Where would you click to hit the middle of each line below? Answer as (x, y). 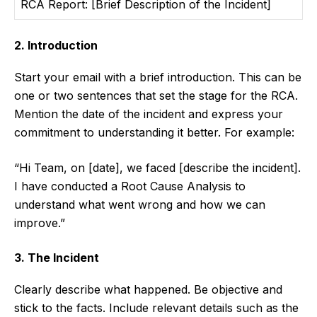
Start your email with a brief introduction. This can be (158, 77)
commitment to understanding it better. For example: (154, 133)
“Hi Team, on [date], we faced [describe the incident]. (157, 168)
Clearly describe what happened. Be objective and (148, 290)
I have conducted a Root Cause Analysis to (130, 186)
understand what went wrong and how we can (140, 205)
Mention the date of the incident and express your (149, 114)
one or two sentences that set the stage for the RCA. (156, 96)
